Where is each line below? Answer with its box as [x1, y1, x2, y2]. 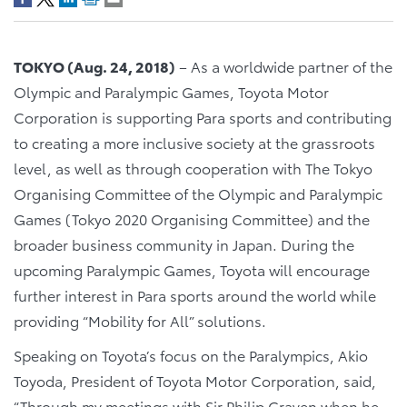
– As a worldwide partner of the [175, 55, 392, 76]
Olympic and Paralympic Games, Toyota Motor [14, 81, 329, 102]
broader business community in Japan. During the [14, 233, 354, 254]
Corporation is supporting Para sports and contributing [14, 106, 392, 127]
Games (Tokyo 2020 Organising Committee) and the [14, 208, 370, 229]
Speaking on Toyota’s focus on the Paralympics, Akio [14, 344, 368, 365]
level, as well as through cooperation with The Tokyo [14, 157, 372, 178]
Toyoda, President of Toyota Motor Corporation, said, [14, 370, 376, 391]
